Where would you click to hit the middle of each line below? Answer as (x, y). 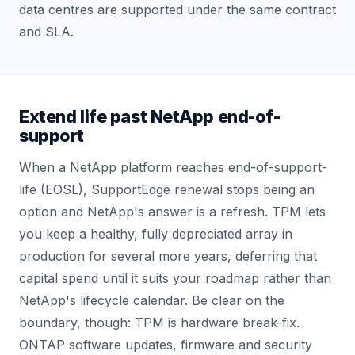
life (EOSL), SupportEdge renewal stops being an (167, 189)
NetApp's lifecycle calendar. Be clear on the (152, 300)
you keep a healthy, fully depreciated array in (156, 233)
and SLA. (46, 31)
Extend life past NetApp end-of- (150, 116)
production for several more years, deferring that (168, 256)
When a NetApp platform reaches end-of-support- (173, 167)
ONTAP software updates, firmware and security (166, 344)
